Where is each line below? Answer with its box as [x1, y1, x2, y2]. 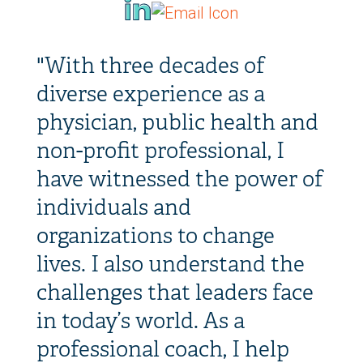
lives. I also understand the [36, 250, 305, 278]
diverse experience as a [36, 80, 265, 108]
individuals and [36, 194, 191, 221]
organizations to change [36, 222, 275, 250]
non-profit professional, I [36, 137, 284, 164]
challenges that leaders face [36, 279, 314, 306]
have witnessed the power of [36, 165, 323, 193]
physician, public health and [36, 109, 318, 136]
